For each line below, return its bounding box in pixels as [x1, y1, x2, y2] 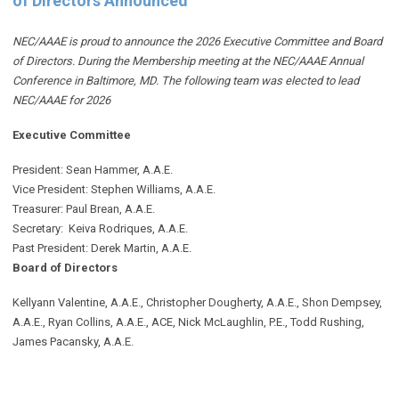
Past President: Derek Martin [12, 241, 156, 256]
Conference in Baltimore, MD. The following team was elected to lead [12, 74, 359, 88]
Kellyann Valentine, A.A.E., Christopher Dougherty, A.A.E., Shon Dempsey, [12, 296, 382, 310]
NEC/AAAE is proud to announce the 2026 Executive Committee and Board [12, 35, 382, 49]
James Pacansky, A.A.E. [12, 335, 134, 349]
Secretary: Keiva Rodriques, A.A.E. [12, 222, 188, 236]
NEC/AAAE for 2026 [12, 94, 110, 108]
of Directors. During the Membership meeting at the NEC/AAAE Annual [12, 54, 363, 69]
